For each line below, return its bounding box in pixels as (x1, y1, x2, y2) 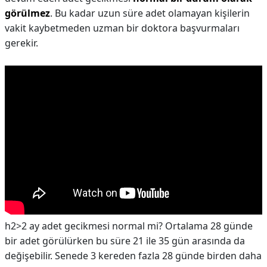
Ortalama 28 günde (165, 219, 253, 232)
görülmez (5, 7, 50, 20)
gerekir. (5, 36, 38, 49)
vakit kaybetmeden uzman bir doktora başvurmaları (5, 21, 240, 35)
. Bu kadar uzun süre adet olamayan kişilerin (50, 7, 250, 20)
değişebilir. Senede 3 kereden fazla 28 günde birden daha (5, 249, 262, 262)
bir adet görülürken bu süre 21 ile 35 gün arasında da (5, 234, 245, 247)
